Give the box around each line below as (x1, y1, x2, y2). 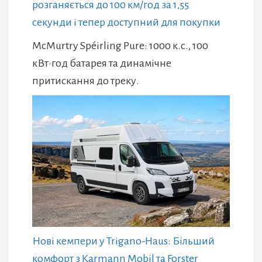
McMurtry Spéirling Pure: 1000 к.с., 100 (32, 39, 208, 51)
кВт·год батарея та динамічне (32, 57, 171, 69)
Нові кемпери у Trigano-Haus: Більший (32, 235, 215, 247)
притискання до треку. (32, 74, 139, 87)
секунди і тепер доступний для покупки (32, 16, 220, 28)
